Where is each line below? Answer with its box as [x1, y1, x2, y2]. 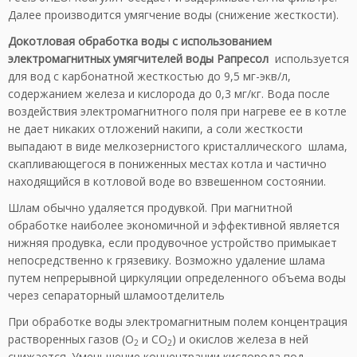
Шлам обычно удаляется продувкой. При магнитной [8, 200, 292, 215]
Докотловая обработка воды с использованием [8, 33, 272, 49]
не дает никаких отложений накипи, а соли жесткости [8, 121, 303, 136]
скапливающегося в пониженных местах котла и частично [8, 156, 327, 171]
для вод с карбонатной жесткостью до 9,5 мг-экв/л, [8, 69, 291, 84]
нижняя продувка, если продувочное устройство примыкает [8, 235, 337, 250]
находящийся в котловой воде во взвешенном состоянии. [8, 174, 326, 189]
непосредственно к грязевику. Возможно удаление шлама [8, 253, 325, 268]
